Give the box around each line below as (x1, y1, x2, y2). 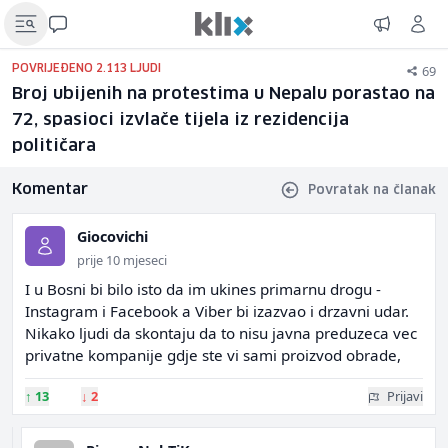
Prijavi (387, 387, 423, 405)
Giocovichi (77, 227, 148, 246)
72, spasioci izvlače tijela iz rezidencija (12, 112, 349, 129)
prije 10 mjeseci (77, 251, 167, 269)
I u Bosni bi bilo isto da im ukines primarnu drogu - (25, 279, 381, 299)
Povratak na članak (308, 183, 436, 197)
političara (12, 138, 96, 155)
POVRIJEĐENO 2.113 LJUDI (12, 63, 161, 74)
